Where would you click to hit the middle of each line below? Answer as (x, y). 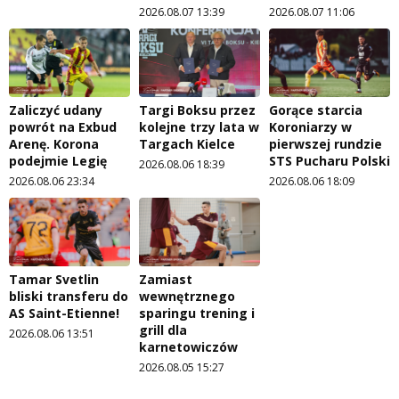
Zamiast (166, 279)
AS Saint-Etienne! (64, 313)
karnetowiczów (188, 346)
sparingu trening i (197, 313)
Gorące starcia (316, 110)
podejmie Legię (58, 161)
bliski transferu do (69, 296)
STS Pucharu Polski (330, 161)
